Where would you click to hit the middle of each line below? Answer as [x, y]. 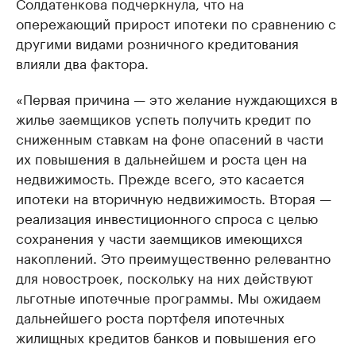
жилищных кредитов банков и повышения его [166, 337]
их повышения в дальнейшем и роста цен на [161, 158]
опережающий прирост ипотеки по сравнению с [176, 23]
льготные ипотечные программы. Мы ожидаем [168, 297]
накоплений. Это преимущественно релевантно [173, 257]
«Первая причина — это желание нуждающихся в [177, 98]
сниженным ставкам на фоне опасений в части [170, 138]
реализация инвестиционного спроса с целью [167, 217]
